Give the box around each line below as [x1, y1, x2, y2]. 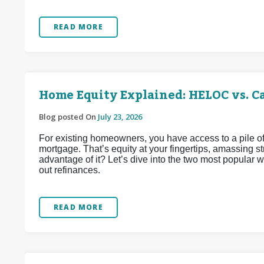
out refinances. [39, 165, 100, 175]
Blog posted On [39, 111, 98, 122]
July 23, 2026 [98, 111, 142, 122]
